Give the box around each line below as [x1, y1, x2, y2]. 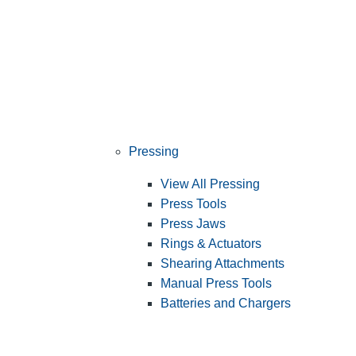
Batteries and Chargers [161, 296, 291, 310]
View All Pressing [161, 176, 260, 191]
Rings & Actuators [161, 236, 261, 250]
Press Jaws [161, 216, 226, 230]
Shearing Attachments [161, 256, 284, 270]
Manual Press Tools [161, 276, 272, 290]
